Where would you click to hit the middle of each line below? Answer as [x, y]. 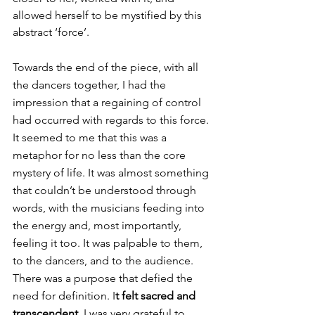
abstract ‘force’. [51, 32]
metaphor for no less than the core [101, 155]
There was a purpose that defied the [104, 278]
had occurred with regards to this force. [112, 120]
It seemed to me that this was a [91, 138]
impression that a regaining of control [108, 103]
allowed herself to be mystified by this [109, 15]
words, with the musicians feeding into [110, 208]
